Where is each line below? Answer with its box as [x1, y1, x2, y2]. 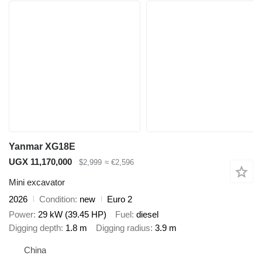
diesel [136, 209, 158, 220]
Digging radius [96, 223, 150, 233]
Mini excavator [9, 177, 65, 187]
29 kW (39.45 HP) [38, 209, 106, 220]
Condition [39, 194, 75, 204]
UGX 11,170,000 [9, 157, 72, 167]
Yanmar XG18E [9, 142, 75, 151]
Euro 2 [107, 194, 132, 204]
